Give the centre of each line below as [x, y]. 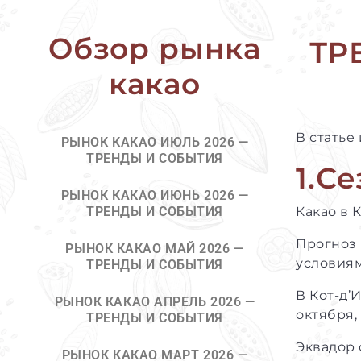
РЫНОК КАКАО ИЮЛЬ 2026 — [155, 142]
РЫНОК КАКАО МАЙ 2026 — [155, 249]
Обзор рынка [155, 48]
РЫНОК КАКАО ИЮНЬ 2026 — [155, 195]
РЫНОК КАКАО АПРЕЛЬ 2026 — [155, 302]
